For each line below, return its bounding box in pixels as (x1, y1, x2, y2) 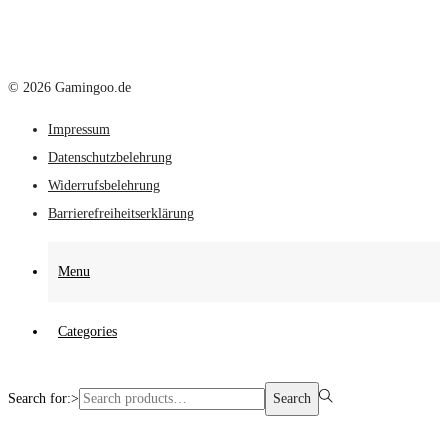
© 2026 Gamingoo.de (8, 80, 131, 96)
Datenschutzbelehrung (48, 150, 172, 166)
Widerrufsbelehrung (48, 178, 160, 194)
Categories (58, 324, 117, 340)
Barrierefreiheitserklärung (48, 206, 194, 222)
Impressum (48, 122, 110, 138)
